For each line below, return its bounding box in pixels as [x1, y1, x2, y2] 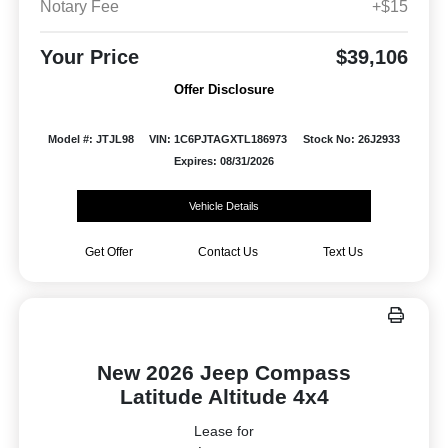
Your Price [39, 46, 139, 69]
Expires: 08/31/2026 [174, 155, 274, 168]
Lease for [194, 423, 254, 440]
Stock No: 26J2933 [303, 133, 401, 146]
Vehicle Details [189, 200, 259, 213]
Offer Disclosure [174, 82, 274, 98]
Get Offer [84, 245, 133, 260]
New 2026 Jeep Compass [97, 361, 351, 385]
